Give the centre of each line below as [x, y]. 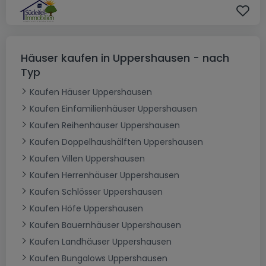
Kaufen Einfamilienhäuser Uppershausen [113, 109]
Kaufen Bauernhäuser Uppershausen [105, 225]
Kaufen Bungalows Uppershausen [99, 259]
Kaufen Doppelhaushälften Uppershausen [116, 142]
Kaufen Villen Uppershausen [87, 159]
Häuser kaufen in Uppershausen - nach [125, 58]
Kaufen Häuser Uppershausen [91, 92]
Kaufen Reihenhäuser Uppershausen [105, 126]
